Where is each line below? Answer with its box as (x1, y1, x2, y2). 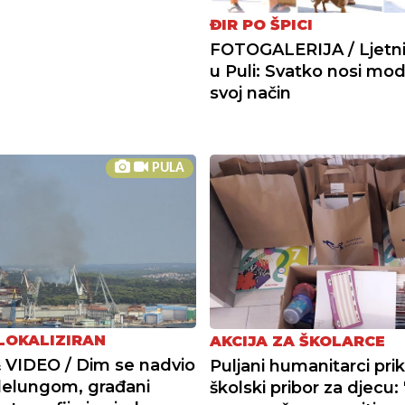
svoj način (209, 83, 291, 104)
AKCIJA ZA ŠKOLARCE (209, 332, 385, 350)
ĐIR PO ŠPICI (209, 16, 313, 34)
